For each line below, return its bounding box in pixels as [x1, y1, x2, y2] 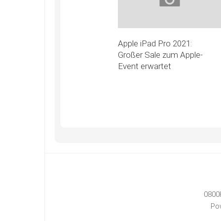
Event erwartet [117, 61, 171, 71]
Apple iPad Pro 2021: [117, 38, 192, 48]
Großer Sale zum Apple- [117, 49, 203, 60]
